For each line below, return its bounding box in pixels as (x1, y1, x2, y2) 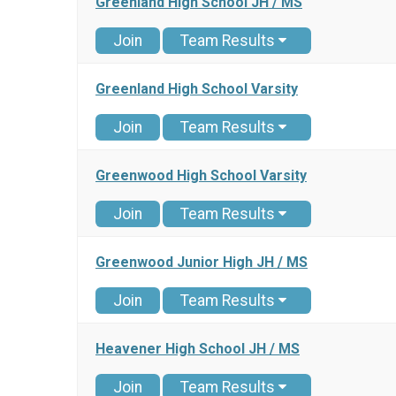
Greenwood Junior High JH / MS (95, 254, 308, 271)
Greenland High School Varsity (95, 80, 298, 98)
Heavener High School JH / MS (95, 340, 300, 358)
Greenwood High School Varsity (95, 167, 307, 185)
